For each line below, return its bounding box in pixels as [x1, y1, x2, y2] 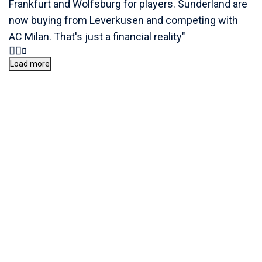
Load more [10, 59, 50, 69]
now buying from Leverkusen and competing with [9, 14, 238, 27]
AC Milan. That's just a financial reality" [9, 30, 185, 43]
